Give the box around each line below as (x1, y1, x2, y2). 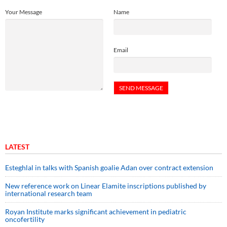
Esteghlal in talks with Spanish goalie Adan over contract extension (5, 163, 213, 172)
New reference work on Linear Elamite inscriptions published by (5, 181, 206, 190)
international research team (5, 188, 92, 198)
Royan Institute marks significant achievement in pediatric (5, 207, 186, 216)
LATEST (5, 142, 29, 151)
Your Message (5, 8, 42, 16)
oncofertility (5, 214, 45, 223)
